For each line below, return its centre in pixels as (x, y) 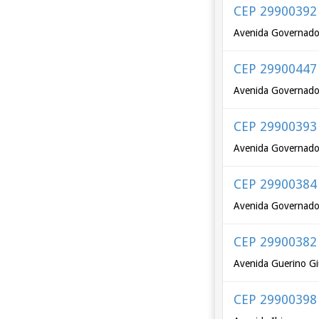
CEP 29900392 (276, 11)
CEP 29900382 (276, 242)
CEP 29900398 (276, 299)
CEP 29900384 (276, 184)
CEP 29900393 (276, 126)
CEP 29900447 (276, 69)
